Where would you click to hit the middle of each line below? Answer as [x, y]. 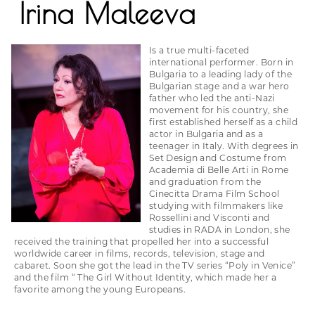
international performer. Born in [221, 63]
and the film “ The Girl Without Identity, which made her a [146, 278]
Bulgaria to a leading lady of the [220, 75]
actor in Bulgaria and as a [206, 134]
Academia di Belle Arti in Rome [219, 170]
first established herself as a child [223, 122]
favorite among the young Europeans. [100, 290]
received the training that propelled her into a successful [142, 242]
